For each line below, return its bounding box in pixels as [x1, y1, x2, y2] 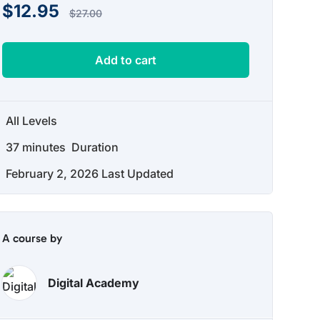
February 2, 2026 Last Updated [5, 166, 174, 181]
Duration [68, 140, 119, 154]
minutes [19, 140, 66, 154]
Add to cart [95, 53, 157, 67]
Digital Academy [47, 275, 139, 290]
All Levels [5, 114, 57, 128]
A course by [1, 231, 62, 245]
